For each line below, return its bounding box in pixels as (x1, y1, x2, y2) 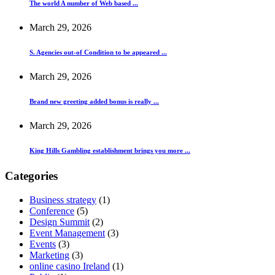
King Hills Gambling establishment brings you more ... (29, 146, 190, 154)
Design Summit (29, 216, 90, 227)
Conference (29, 205, 74, 216)
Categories (5, 169, 58, 182)
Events (29, 238, 56, 249)
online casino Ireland (29, 260, 110, 271)
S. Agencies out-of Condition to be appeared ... (29, 48, 167, 56)
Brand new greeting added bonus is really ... (29, 98, 159, 105)
